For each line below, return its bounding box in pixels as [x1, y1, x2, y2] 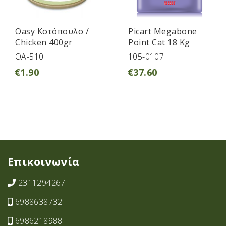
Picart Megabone [128, 26, 197, 37]
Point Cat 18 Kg [128, 37, 190, 48]
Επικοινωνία [8, 155, 80, 169]
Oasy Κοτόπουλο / [15, 26, 89, 37]
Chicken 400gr [15, 37, 73, 48]
